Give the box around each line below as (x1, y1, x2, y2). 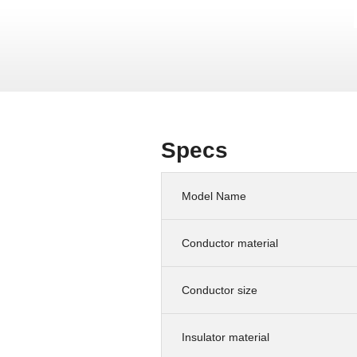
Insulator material (182, 330, 269, 343)
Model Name (182, 189, 246, 202)
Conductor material (182, 236, 278, 249)
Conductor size (182, 283, 257, 296)
